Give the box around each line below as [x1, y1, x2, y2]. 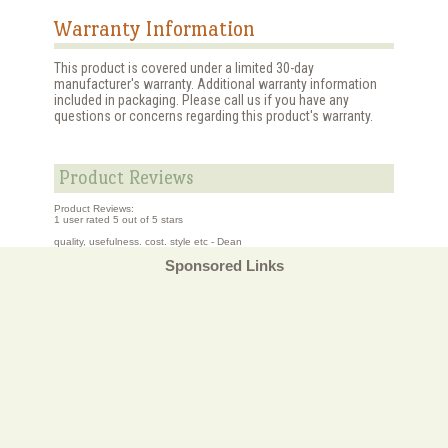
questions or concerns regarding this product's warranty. [54, 108, 373, 124]
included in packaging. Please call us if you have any [54, 92, 349, 108]
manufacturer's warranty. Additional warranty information [54, 76, 377, 92]
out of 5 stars [119, 214, 183, 225]
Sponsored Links [164, 257, 284, 275]
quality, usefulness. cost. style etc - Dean [54, 236, 242, 247]
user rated [60, 214, 113, 225]
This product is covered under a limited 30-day [54, 60, 314, 76]
